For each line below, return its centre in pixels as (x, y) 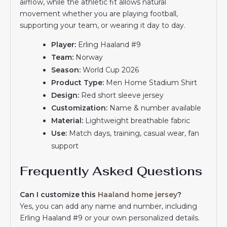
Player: (64, 44)
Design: (65, 95)
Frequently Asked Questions (111, 171)
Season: (66, 70)
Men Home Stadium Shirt (151, 82)
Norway (88, 57)
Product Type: (78, 82)
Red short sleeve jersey (122, 95)
